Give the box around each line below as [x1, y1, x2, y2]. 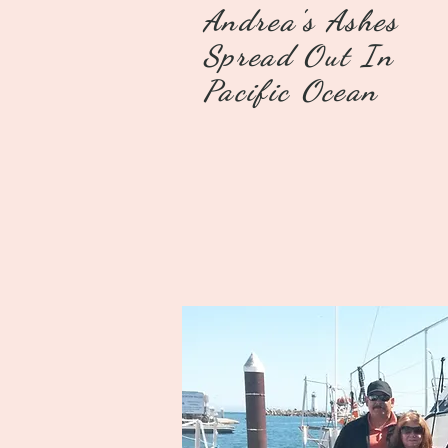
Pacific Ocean [203, 73, 379, 108]
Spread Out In [203, 38, 395, 73]
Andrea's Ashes [203, 3, 399, 38]
